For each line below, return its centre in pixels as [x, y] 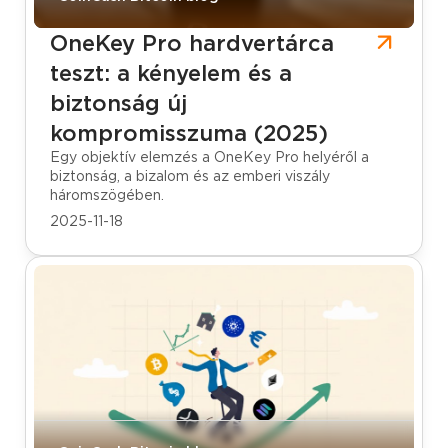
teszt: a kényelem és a [171, 72]
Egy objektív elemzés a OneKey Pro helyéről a [209, 156]
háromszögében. [107, 194]
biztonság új [118, 102]
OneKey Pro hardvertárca [192, 42]
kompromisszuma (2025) [189, 132]
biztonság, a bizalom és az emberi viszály [190, 175]
